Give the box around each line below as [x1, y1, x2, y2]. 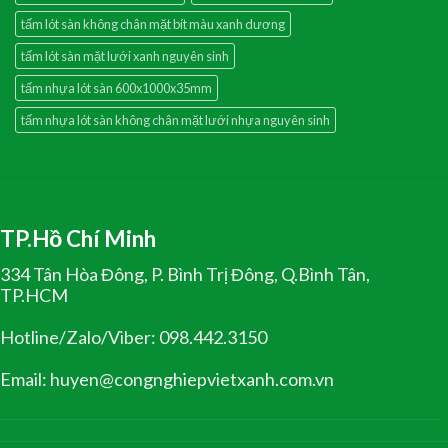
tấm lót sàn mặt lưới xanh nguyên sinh [21, 48, 229, 65]
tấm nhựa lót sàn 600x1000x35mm [21, 80, 212, 97]
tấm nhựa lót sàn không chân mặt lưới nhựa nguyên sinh [21, 112, 330, 129]
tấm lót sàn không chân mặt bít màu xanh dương [21, 16, 285, 33]
